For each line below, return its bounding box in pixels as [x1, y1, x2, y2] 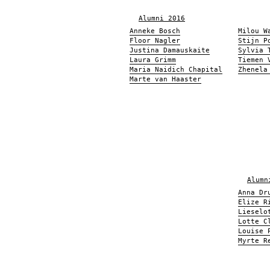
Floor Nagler [130, 37, 180, 45]
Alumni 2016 [139, 14, 185, 22]
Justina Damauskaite [130, 46, 210, 54]
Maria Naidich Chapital [130, 66, 222, 74]
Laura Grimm [130, 56, 176, 64]
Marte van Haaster [130, 75, 201, 83]
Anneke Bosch [130, 27, 180, 35]
